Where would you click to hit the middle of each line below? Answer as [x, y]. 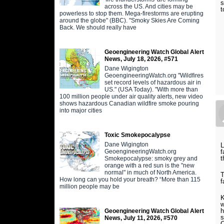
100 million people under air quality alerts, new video [131, 96]
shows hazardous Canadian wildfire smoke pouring [129, 103]
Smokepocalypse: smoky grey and [151, 158]
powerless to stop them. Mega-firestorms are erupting [131, 13]
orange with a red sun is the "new [149, 165]
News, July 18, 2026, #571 [141, 59]
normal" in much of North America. [150, 172]
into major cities [80, 110]
